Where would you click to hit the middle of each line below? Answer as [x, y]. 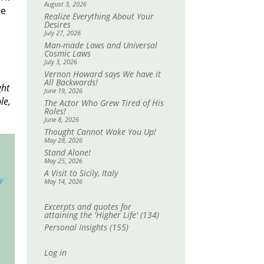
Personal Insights [75, 227]
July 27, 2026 [62, 32]
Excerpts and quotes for [88, 206]
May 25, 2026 [63, 160]
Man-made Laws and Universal [100, 45]
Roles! [55, 111]
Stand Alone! [67, 152]
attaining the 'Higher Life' [91, 214]
